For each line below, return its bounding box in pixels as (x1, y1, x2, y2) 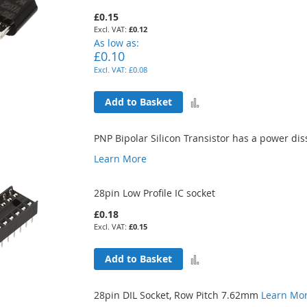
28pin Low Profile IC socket (94, 186, 216, 199)
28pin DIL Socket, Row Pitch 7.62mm (94, 288, 262, 302)
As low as (94, 36, 137, 49)
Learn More (94, 151, 147, 165)
